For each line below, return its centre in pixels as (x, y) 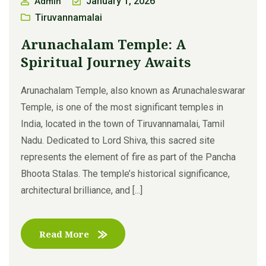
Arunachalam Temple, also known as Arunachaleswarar (133, 90)
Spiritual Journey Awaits (106, 61)
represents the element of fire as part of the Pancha (128, 157)
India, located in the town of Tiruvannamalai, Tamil (123, 123)
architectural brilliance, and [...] (82, 190)
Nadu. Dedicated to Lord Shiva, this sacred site (118, 140)
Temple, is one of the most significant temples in (122, 107)
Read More (64, 234)
